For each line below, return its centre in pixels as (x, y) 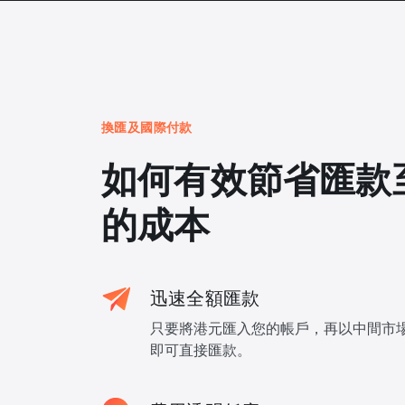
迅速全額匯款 (205, 299)
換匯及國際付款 (147, 128)
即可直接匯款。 (201, 350)
